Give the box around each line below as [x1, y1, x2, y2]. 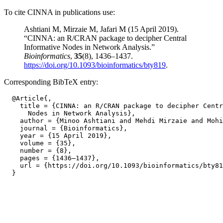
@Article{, [4, 95, 52, 102]
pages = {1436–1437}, [4, 154, 100, 162]
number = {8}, [4, 147, 72, 154]
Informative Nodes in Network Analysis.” [24, 43, 155, 51]
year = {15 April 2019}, [4, 132, 111, 139]
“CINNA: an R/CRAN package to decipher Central [24, 34, 187, 42]
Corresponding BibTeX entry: [4, 78, 98, 86]
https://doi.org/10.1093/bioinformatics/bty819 [24, 61, 166, 69]
